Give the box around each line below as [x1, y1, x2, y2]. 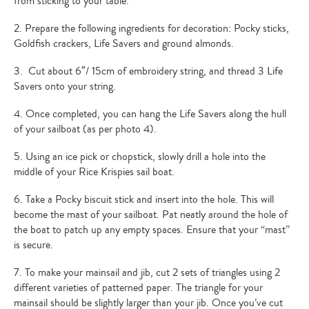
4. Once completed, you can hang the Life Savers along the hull [14, 106, 286, 121]
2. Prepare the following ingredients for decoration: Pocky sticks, [14, 20, 289, 36]
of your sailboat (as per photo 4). [14, 121, 157, 137]
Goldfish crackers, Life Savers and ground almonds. [14, 35, 234, 51]
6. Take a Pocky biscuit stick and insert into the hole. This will [14, 191, 274, 207]
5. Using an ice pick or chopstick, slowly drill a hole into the [14, 148, 266, 164]
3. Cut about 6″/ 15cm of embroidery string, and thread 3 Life [14, 63, 283, 79]
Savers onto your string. [14, 78, 116, 94]
